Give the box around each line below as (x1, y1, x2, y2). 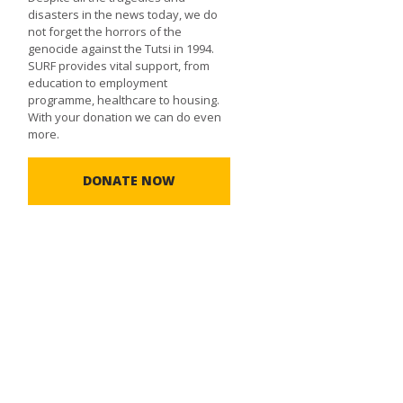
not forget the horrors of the (28, 22, 183, 40)
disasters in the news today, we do (28, 5, 219, 22)
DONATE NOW (83, 172, 176, 190)
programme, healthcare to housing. (28, 91, 220, 108)
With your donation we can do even (28, 108, 222, 125)
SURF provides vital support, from (28, 57, 210, 74)
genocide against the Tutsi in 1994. (28, 40, 215, 57)
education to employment (28, 74, 168, 91)
